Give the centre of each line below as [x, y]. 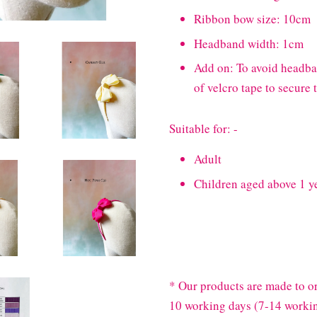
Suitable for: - [203, 129]
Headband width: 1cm [249, 43]
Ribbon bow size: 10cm [254, 18]
